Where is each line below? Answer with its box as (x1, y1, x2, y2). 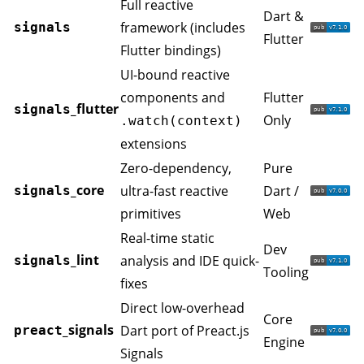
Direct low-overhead (120, 299, 245, 317)
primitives (120, 205, 181, 223)
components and (120, 89, 225, 106)
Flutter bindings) (120, 41, 221, 59)
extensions (120, 135, 187, 153)
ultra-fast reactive (120, 182, 228, 200)
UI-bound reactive (120, 66, 230, 84)
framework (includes (120, 19, 245, 37)
